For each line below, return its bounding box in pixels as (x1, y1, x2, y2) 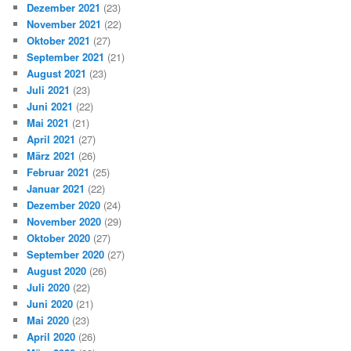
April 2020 (27, 329, 76, 345)
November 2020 (27, 214, 102, 230)
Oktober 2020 (27, 230, 91, 246)
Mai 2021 (27, 115, 70, 131)
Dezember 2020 (27, 197, 101, 213)
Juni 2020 (27, 296, 74, 312)
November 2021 (27, 16, 102, 32)
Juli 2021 (27, 82, 71, 98)
